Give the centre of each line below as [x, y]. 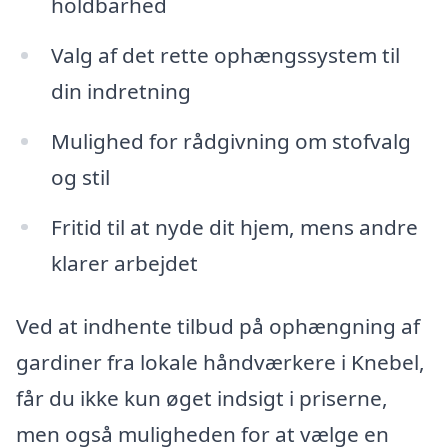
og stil [80, 176]
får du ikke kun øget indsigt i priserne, [202, 398]
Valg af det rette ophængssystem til [225, 54]
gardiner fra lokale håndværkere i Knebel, [220, 362]
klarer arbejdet [124, 262]
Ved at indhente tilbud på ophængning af [218, 326]
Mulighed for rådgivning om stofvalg [230, 140]
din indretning [120, 90]
